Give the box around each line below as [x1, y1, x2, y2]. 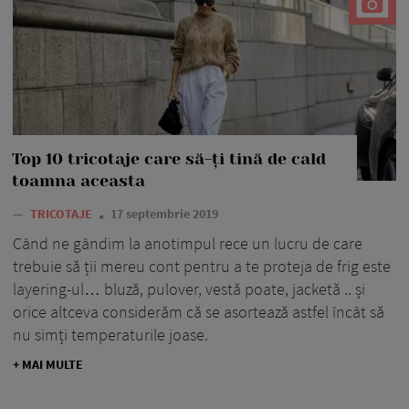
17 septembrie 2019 [110, 204, 218, 222]
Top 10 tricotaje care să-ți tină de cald [12, 149, 326, 168]
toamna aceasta [12, 171, 145, 190]
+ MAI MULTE [13, 355, 83, 372]
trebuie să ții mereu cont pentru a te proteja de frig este [13, 255, 391, 277]
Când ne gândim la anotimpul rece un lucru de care [13, 232, 362, 254]
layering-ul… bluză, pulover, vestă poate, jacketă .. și [13, 278, 365, 299]
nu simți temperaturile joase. [13, 323, 208, 345]
